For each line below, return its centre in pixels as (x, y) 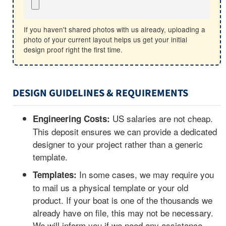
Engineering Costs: (71, 119)
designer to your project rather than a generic (118, 144)
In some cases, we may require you (145, 175)
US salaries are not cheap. (161, 119)
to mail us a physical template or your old (110, 188)
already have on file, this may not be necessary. (123, 213)
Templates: (55, 175)
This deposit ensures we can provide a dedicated (125, 132)
